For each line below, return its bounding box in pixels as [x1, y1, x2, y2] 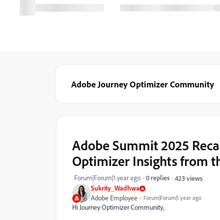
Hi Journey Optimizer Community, [72, 203, 165, 212]
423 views [175, 173, 202, 182]
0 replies [146, 173, 169, 182]
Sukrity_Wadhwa [91, 184, 139, 192]
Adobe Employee [91, 193, 137, 202]
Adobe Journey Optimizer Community [71, 79, 214, 89]
